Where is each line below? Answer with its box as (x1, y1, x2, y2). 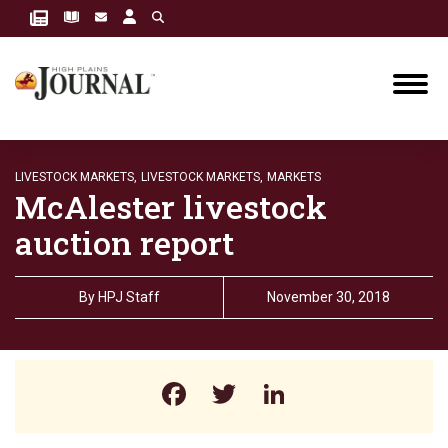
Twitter (240, 375, 338, 413)
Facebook (190, 375, 323, 413)
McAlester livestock (15, 185, 327, 228)
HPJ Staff (97, 289, 160, 305)
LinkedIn (290, 375, 407, 413)
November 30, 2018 (267, 289, 390, 305)
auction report (15, 221, 234, 264)
